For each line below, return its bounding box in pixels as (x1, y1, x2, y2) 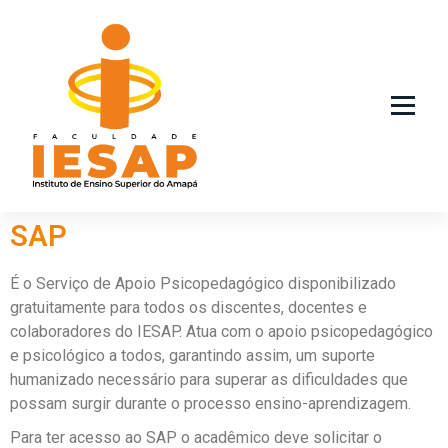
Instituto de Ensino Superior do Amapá (25, 196, 219, 209)
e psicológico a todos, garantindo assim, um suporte (10, 345, 375, 365)
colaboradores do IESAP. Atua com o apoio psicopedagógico (10, 321, 433, 341)
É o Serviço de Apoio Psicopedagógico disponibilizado (10, 273, 396, 293)
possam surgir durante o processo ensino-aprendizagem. (10, 393, 411, 413)
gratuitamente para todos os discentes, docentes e (10, 297, 367, 317)
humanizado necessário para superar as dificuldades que (10, 369, 408, 389)
